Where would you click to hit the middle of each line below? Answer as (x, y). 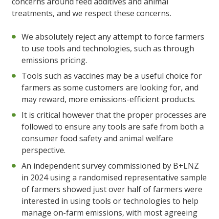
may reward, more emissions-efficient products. (109, 99)
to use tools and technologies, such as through (108, 48)
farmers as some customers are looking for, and (110, 87)
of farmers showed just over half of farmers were (112, 189)
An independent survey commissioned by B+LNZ (110, 165)
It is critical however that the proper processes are (114, 115)
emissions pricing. (54, 60)
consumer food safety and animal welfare (97, 138)
